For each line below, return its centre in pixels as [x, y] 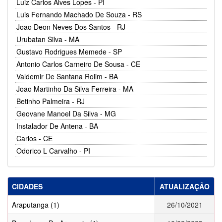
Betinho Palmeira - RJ [51, 101]
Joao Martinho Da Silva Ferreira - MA [75, 88]
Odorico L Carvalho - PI [53, 150]
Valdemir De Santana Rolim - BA [67, 76]
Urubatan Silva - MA [48, 39]
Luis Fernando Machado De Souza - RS [79, 14]
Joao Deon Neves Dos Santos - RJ [71, 27]
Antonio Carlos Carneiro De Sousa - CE [78, 64]
